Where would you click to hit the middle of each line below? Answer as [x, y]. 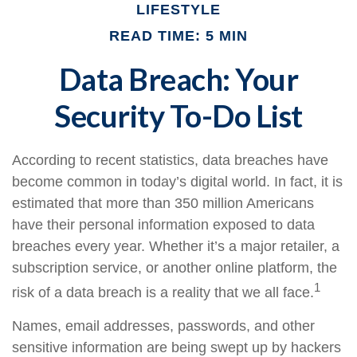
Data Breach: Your [178, 79]
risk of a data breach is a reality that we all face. [163, 292]
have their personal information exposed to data [163, 225]
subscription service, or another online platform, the [175, 268]
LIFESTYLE [178, 10]
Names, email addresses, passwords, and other [163, 326]
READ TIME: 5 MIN [178, 36]
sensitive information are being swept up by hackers [177, 347]
